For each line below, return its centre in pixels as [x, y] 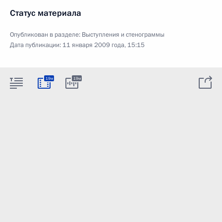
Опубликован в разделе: [46, 34]
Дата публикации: [36, 45]
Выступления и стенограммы [123, 34]
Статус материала [46, 13]
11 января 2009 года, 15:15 [104, 45]
